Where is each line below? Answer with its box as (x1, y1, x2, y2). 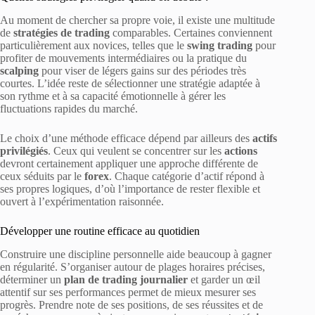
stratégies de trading (13, 27, 110, 39)
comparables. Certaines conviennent (110, 27, 272, 39)
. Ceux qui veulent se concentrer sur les (48, 145, 224, 157)
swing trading (187, 39, 252, 52)
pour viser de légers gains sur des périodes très (39, 65, 246, 77)
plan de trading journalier (64, 274, 188, 285)
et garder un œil (188, 274, 260, 285)
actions (224, 145, 257, 157)
